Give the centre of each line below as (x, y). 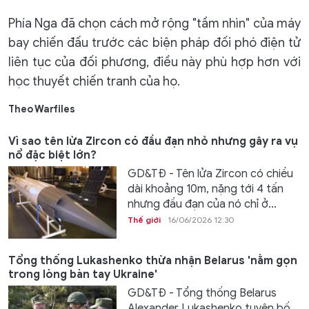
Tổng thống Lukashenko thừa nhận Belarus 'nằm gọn (153, 260)
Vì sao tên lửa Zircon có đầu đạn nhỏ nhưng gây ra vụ (153, 142)
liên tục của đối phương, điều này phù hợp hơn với (154, 62)
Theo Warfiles (42, 110)
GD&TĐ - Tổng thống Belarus (202, 293)
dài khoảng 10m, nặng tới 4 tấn (205, 189)
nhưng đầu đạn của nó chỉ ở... (202, 205)
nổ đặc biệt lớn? (52, 156)
